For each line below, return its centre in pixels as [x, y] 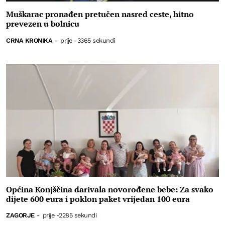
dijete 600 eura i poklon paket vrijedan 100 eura [98, 199]
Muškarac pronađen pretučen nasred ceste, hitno [100, 14]
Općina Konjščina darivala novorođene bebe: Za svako [110, 189]
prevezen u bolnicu [43, 24]
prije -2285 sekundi [70, 215]
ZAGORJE [20, 215]
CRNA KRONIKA [29, 40]
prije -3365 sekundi [88, 40]
